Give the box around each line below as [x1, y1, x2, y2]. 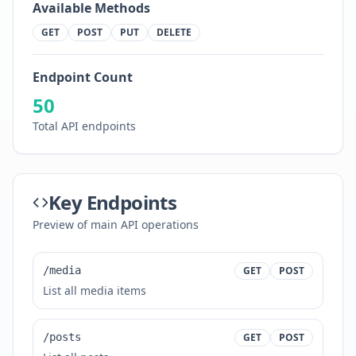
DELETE [157, 25, 192, 39]
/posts [43, 331, 81, 343]
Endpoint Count [33, 68, 133, 86]
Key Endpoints [48, 189, 177, 215]
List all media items [43, 283, 146, 298]
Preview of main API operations [33, 217, 199, 232]
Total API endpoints [33, 118, 136, 133]
